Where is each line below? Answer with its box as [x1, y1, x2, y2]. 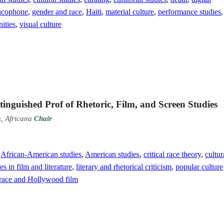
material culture [105, 7, 154, 16]
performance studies [158, 7, 221, 16]
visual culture [19, 19, 62, 28]
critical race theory [143, 149, 201, 158]
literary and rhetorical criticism [76, 162, 172, 171]
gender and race [32, 7, 82, 16]
